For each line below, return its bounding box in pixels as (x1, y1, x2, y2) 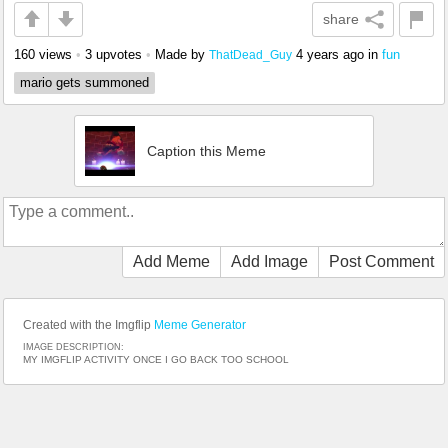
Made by (155, 46, 209, 62)
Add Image (231, 252, 308, 270)
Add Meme (133, 252, 210, 270)
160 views (14, 46, 72, 62)
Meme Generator (154, 317, 246, 332)
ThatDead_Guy (209, 47, 292, 61)
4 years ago (296, 46, 364, 62)
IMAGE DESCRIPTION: (23, 341, 124, 352)
